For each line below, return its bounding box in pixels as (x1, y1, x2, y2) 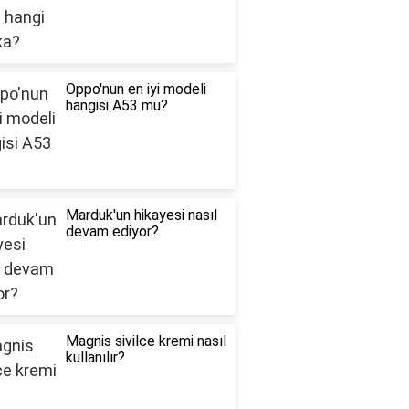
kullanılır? (65, 349, 125, 367)
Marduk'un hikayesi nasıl (65, 206, 217, 225)
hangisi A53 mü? (65, 97, 168, 115)
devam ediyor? (65, 223, 159, 241)
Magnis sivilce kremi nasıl (65, 332, 226, 351)
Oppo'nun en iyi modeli (65, 80, 206, 99)
